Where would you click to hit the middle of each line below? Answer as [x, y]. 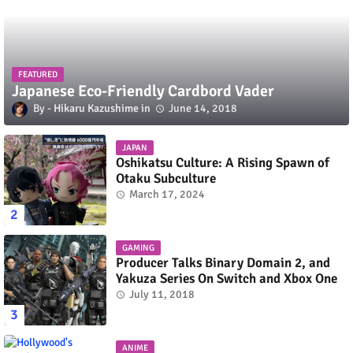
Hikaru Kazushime [96, 109]
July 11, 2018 [162, 294]
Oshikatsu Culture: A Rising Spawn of [223, 162]
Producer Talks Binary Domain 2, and [223, 262]
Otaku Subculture [166, 178]
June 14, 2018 [203, 109]
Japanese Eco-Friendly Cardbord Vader [143, 91]
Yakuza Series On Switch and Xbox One [227, 278]
